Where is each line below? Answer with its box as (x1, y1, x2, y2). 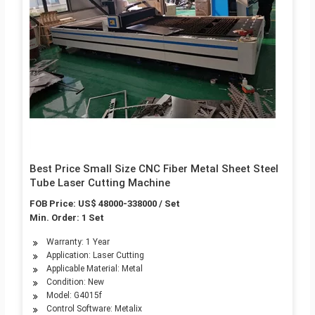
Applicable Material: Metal (46, 264, 143, 274)
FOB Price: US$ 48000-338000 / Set (29, 198, 180, 210)
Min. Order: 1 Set (29, 212, 104, 224)
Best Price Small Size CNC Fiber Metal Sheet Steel (29, 162, 278, 176)
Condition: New (46, 277, 104, 288)
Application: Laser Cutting (46, 250, 144, 261)
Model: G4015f (46, 290, 102, 301)
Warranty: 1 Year (46, 237, 110, 247)
